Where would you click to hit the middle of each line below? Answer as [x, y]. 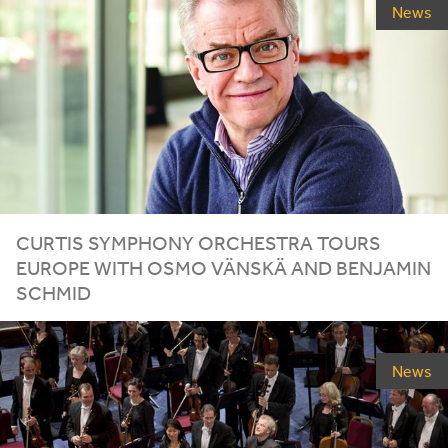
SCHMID [53, 293]
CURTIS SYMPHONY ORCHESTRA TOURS [198, 243]
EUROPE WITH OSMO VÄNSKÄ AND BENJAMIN [223, 268]
